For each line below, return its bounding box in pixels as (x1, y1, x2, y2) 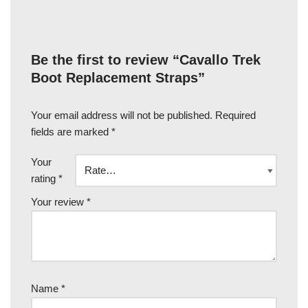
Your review (31, 195, 87, 208)
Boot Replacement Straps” (31, 69, 205, 85)
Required (215, 109, 256, 121)
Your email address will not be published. (31, 109, 212, 121)
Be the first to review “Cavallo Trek (31, 52, 261, 67)
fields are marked (31, 125, 111, 137)
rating (31, 172, 58, 184)
